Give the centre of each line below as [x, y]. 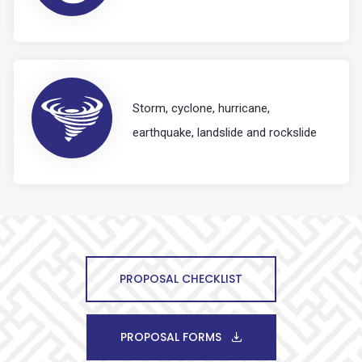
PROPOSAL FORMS [172, 337]
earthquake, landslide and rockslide [224, 132]
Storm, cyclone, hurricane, [201, 108]
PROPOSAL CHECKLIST [181, 278]
